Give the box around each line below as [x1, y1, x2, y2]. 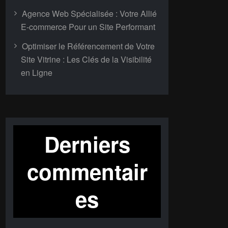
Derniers [44, 129, 130, 159]
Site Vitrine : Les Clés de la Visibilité [21, 53, 152, 65]
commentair [26, 156, 148, 187]
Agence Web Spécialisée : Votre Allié [22, 8, 157, 19]
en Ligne [21, 67, 52, 78]
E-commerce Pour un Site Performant [21, 21, 155, 33]
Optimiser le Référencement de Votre [22, 40, 155, 52]
